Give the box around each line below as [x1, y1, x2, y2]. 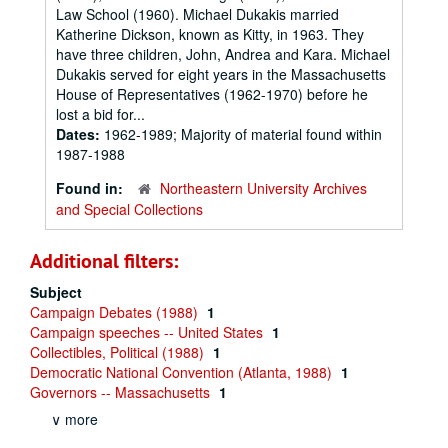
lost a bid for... [56, 104, 145, 124]
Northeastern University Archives [160, 178, 367, 198]
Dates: [56, 124, 104, 144]
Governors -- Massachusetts [30, 382, 214, 402]
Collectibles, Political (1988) [30, 342, 208, 362]
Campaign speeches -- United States [30, 322, 267, 342]
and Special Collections [56, 199, 203, 219]
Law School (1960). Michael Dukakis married [56, 4, 339, 24]
